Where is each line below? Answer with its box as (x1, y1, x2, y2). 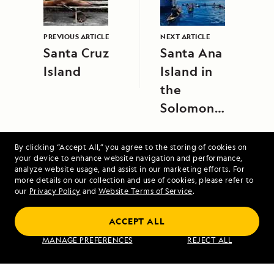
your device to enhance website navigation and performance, (15, 153, 243, 163)
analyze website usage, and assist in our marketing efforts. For (15, 164, 245, 174)
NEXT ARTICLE (160, 32, 210, 42)
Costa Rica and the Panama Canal (42, 204, 232, 220)
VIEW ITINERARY (95, 239, 179, 251)
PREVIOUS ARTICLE (43, 32, 109, 42)
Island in (160, 63, 213, 80)
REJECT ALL (187, 235, 232, 245)
